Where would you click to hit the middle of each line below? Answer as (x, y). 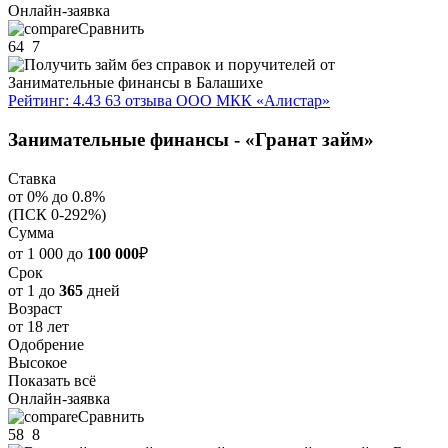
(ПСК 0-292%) (57, 214)
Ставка (32, 178)
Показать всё (52, 380)
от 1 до (33, 290)
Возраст (35, 308)
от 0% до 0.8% (56, 196)
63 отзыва (138, 101)
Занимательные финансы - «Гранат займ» (191, 140)
